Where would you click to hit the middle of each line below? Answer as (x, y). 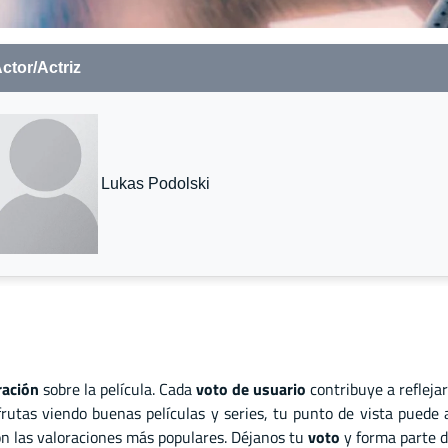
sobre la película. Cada (117, 389)
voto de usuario (251, 389)
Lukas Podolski (155, 183)
